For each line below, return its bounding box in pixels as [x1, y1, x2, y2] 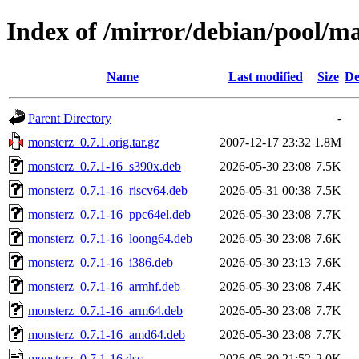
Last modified [228, 69, 303, 83]
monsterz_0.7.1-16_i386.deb [28, 255, 173, 269]
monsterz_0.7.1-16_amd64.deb [28, 327, 185, 341]
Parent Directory [28, 111, 111, 125]
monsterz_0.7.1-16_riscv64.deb [28, 183, 188, 197]
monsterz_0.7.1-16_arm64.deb [28, 303, 183, 317]
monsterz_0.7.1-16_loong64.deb [28, 231, 192, 245]
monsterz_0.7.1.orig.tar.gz [28, 135, 159, 149]
